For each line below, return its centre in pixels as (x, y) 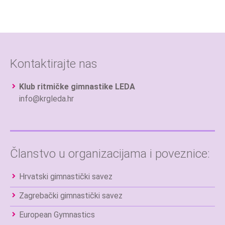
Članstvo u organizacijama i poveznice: (110, 154)
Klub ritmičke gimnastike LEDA (77, 87)
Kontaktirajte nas (54, 64)
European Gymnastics (57, 215)
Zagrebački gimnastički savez (71, 196)
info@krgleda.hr (46, 99)
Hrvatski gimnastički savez (66, 177)
